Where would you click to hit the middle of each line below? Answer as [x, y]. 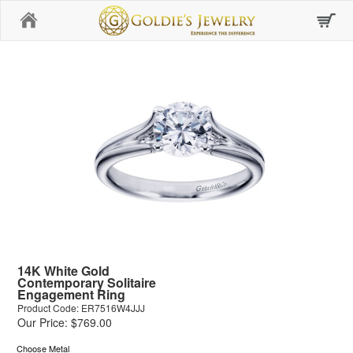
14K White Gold [63, 271]
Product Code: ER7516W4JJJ [81, 308]
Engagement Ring [71, 295]
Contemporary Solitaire [87, 283]
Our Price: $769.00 [65, 323]
